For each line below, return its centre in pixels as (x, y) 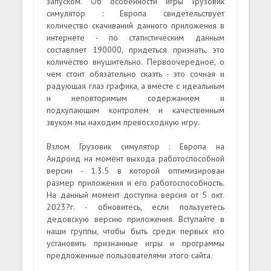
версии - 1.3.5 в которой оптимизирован (135, 170)
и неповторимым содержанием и (135, 98)
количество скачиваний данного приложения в (135, 25)
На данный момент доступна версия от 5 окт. (135, 194)
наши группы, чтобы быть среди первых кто (135, 231)
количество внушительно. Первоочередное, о (135, 61)
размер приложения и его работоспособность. (135, 182)
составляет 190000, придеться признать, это (135, 49)
